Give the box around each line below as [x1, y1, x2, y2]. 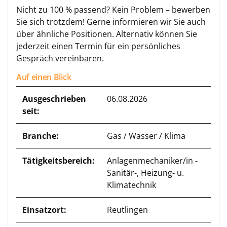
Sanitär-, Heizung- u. [107, 167, 184, 178]
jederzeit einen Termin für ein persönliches [16, 41, 180, 52]
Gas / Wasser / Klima [107, 130, 185, 141]
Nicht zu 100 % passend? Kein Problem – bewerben [16, 4, 210, 15]
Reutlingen [107, 204, 148, 215]
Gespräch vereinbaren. [16, 53, 104, 64]
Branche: [22, 130, 59, 141]
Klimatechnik [107, 179, 156, 191]
